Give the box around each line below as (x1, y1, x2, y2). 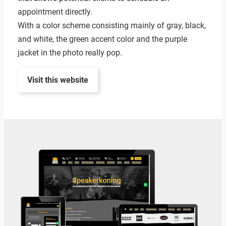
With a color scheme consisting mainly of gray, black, (17, 20, 206, 30)
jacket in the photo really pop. (17, 47, 122, 58)
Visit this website (27, 75, 88, 85)
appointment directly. (17, 7, 92, 17)
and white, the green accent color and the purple (17, 34, 187, 44)
